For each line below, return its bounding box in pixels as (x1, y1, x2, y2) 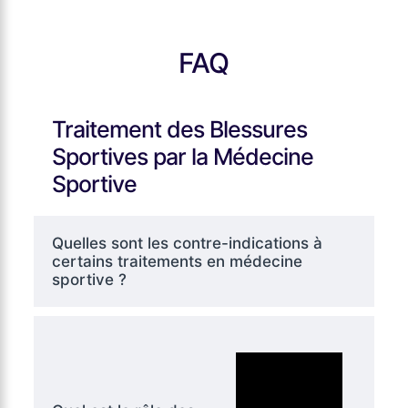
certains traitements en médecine (51, 252, 302, 271)
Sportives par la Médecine (51, 143, 313, 171)
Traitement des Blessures (51, 116, 307, 144)
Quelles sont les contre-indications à (51, 234, 322, 253)
